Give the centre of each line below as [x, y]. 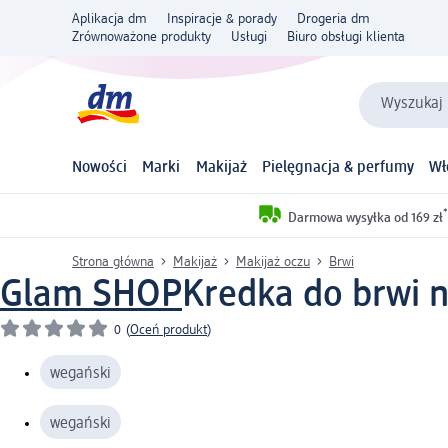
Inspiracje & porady [222, 19]
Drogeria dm [333, 19]
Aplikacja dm [109, 19]
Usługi [249, 37]
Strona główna [113, 261]
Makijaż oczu [273, 261]
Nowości [99, 168]
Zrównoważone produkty [141, 37]
